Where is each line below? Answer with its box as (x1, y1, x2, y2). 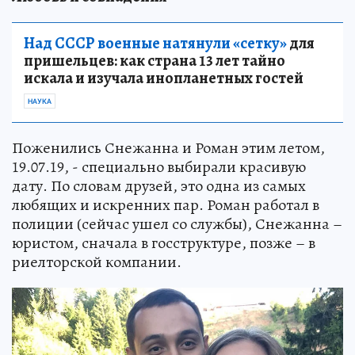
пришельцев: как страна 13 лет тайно (24, 50, 285, 72)
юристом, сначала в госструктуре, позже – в (12, 232, 315, 254)
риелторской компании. (12, 251, 181, 273)
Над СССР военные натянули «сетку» (24, 32, 287, 55)
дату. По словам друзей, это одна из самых (12, 175, 306, 197)
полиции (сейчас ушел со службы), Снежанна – (12, 213, 342, 235)
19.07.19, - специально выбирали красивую (12, 156, 306, 178)
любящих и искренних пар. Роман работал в (12, 194, 319, 216)
